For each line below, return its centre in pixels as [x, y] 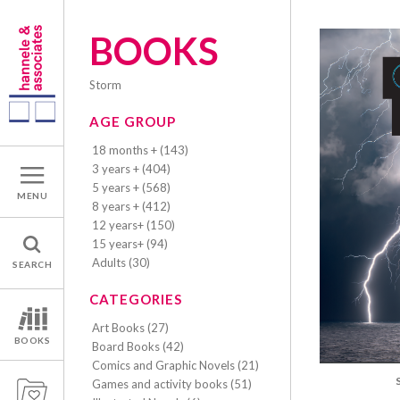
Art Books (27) [130, 328]
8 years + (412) [131, 206]
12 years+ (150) [133, 225]
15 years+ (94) [130, 244]
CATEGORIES [136, 299]
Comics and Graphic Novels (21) [175, 365]
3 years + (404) [131, 169]
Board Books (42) [138, 346]
